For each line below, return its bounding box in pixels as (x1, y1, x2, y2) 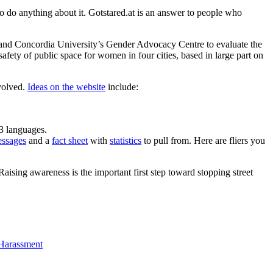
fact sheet (52, 135, 88, 146)
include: (105, 82, 138, 93)
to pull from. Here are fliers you (141, 135, 265, 146)
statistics (110, 135, 141, 146)
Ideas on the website (27, 82, 105, 93)
